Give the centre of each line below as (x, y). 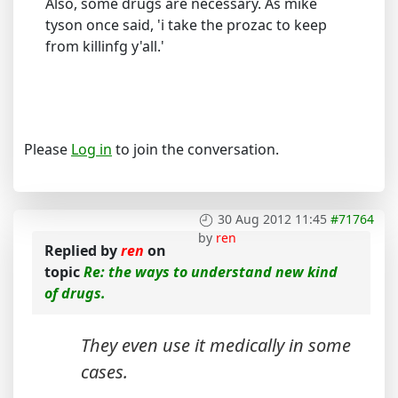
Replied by (83, 251)
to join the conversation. (195, 149)
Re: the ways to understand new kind (211, 272)
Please (48, 149)
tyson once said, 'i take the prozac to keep (186, 25)
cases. (104, 372)
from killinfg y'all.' (105, 46)
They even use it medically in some (216, 345)
